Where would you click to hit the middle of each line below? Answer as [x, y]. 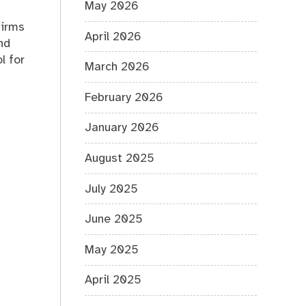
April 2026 [113, 37]
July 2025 [112, 189]
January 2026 [122, 128]
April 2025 [113, 280]
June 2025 [114, 220]
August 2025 [120, 158]
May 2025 [112, 250]
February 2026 [124, 97]
